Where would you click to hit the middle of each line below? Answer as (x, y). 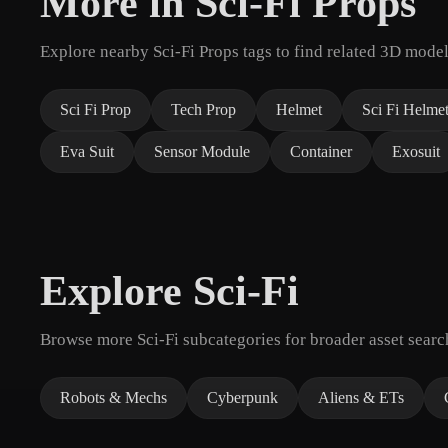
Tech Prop (203, 109)
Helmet (299, 109)
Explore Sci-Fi (169, 290)
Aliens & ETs (361, 397)
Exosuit (416, 151)
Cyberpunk (242, 397)
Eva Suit (87, 151)
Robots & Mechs (113, 397)
